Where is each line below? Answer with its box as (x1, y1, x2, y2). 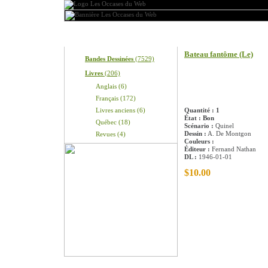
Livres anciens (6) (96, 106, 145, 114)
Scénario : (184, 122, 214, 129)
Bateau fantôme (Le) (184, 50, 253, 59)
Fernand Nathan (210, 145, 256, 153)
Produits (64, 29, 97, 38)
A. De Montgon (206, 130, 251, 137)
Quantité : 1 (184, 106, 220, 114)
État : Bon (184, 114, 214, 121)
